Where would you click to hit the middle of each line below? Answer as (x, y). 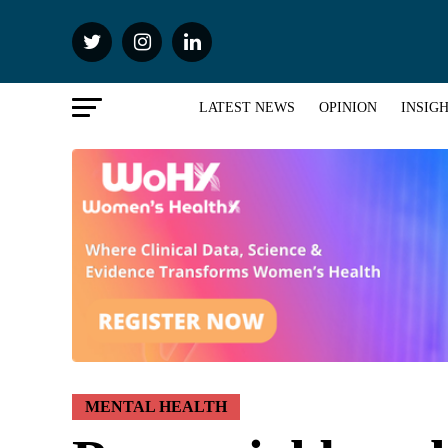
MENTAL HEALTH (156, 407)
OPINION (347, 108)
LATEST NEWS (246, 108)
